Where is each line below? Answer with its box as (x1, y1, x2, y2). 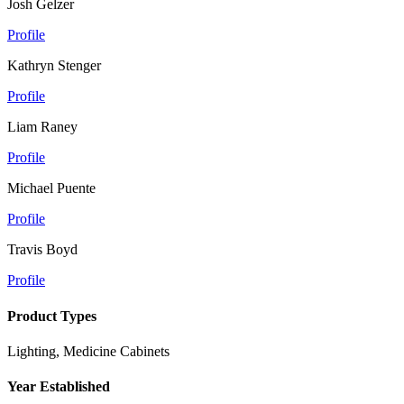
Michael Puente (7, 180, 96, 197)
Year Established (7, 379, 110, 395)
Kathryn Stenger (7, 58, 101, 74)
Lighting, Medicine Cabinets (7, 343, 170, 359)
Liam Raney (7, 119, 78, 135)
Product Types (7, 308, 96, 324)
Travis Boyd (7, 242, 78, 258)
